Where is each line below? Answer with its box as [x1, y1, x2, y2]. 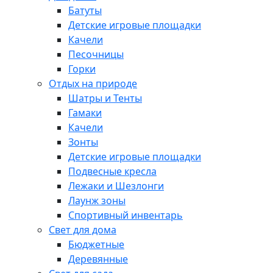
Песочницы [68, 48, 124, 62]
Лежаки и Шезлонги [68, 179, 164, 193]
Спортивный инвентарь [68, 208, 183, 222]
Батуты [68, 4, 102, 18]
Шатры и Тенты [68, 91, 142, 105]
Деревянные [68, 252, 128, 266]
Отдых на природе [49, 77, 137, 91]
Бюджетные [68, 238, 124, 252]
